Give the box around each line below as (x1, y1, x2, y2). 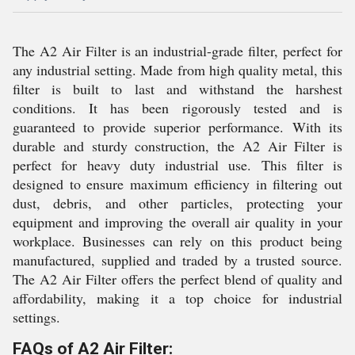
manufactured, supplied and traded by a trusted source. (13, 250, 342, 269)
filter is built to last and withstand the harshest (13, 79, 342, 98)
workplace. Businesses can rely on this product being (13, 231, 342, 250)
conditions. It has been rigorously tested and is (13, 98, 342, 117)
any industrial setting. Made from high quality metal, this (13, 60, 342, 79)
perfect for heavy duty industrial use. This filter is (13, 155, 342, 174)
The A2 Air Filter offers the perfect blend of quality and (13, 269, 342, 288)
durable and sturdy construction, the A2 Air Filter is (13, 136, 342, 155)
